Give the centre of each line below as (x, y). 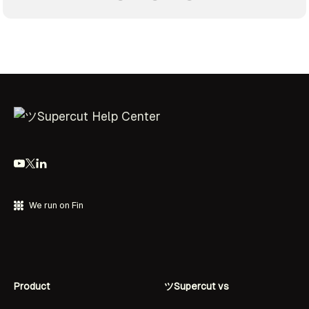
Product (32, 286)
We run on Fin (56, 205)
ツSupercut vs (197, 286)
